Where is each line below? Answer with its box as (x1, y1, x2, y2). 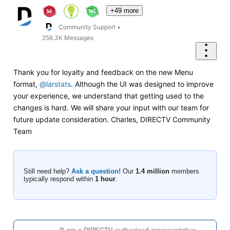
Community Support (59, 23, 116, 31)
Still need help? (23, 167, 71, 176)
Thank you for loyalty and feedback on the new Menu (13, 68, 193, 77)
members (169, 167, 199, 176)
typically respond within (23, 175, 95, 183)
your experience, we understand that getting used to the (13, 91, 204, 101)
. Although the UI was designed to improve (70, 80, 214, 89)
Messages (64, 33, 94, 42)
